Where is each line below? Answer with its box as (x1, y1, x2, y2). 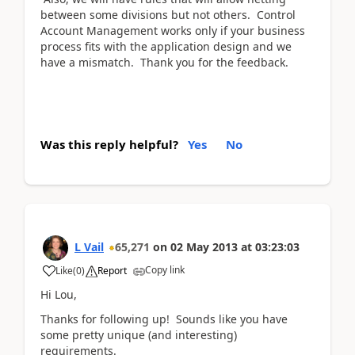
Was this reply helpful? (40, 136, 178, 152)
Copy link (145, 263, 185, 277)
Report (97, 264, 127, 277)
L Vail (74, 239, 104, 254)
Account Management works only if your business (40, 22, 305, 38)
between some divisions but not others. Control (40, 6, 296, 22)
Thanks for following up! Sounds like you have (40, 311, 288, 326)
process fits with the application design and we (40, 38, 292, 54)
